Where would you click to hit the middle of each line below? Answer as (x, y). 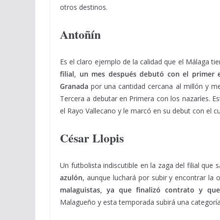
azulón (71, 178)
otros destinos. (84, 7)
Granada (74, 86)
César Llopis (92, 138)
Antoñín (80, 34)
